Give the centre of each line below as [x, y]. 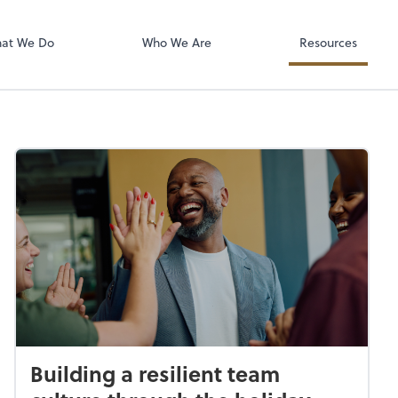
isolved [330, 13]
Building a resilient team [155, 374]
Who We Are [176, 43]
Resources [328, 43]
